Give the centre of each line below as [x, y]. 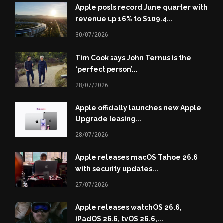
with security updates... [116, 168]
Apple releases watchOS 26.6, [128, 207]
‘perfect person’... [106, 69]
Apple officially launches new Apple [138, 107]
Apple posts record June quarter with [141, 8]
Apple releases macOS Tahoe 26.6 [136, 157]
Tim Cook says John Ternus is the [133, 57]
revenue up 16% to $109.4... [124, 19]
